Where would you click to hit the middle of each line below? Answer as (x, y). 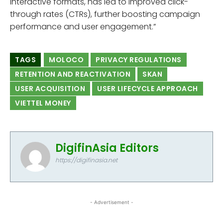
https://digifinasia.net (86, 160)
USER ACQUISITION (50, 88)
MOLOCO (66, 59)
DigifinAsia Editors (107, 148)
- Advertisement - (111, 202)
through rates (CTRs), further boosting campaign (105, 14)
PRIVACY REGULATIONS (139, 59)
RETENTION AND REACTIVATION (73, 74)
